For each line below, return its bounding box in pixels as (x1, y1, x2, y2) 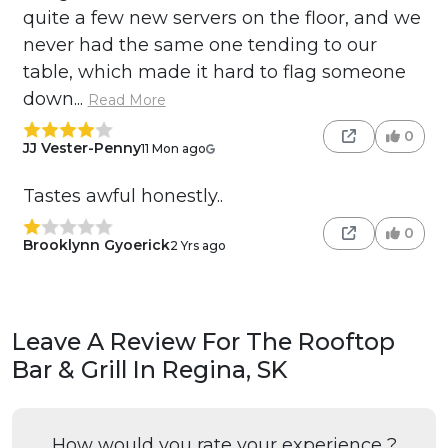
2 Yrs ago (169, 237, 226, 253)
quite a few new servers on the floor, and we (22, 7, 421, 30)
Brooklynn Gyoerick (22, 236, 170, 255)
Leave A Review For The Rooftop (12, 327, 395, 357)
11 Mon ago (140, 140, 206, 156)
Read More (87, 91, 166, 110)
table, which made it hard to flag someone (22, 61, 406, 84)
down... (22, 88, 88, 111)
